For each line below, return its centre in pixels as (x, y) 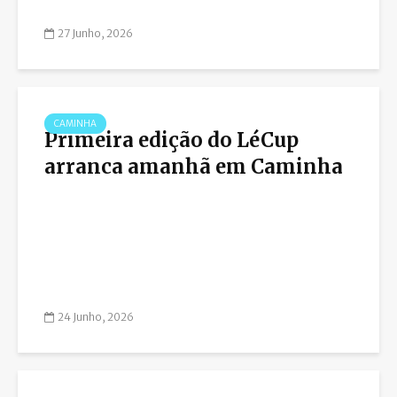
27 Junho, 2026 (95, 34)
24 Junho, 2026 (96, 317)
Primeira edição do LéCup (171, 140)
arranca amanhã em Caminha (194, 166)
